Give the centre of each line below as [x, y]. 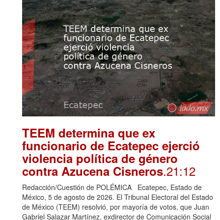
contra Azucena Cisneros [93, 171]
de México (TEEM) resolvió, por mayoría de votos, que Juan [116, 207]
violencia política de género [100, 158]
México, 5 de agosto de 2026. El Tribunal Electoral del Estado [118, 197]
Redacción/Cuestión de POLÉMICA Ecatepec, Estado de [112, 187]
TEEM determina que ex [89, 133]
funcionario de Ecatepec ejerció [111, 146]
